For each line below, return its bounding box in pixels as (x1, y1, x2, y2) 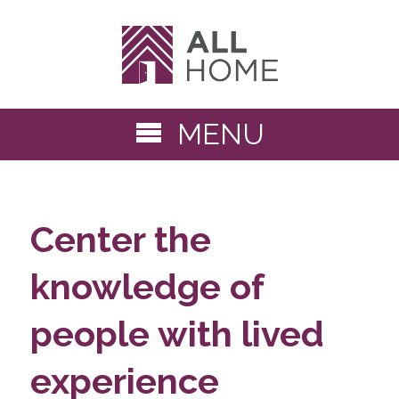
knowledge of (29, 265, 264, 307)
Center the (29, 217, 211, 260)
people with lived (29, 312, 324, 354)
